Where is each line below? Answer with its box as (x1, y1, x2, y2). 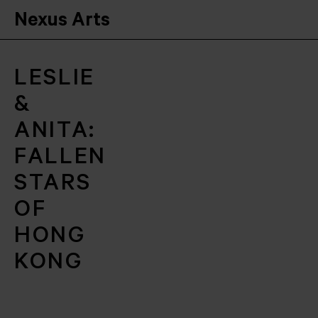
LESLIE (14, 68, 96, 94)
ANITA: (14, 121, 97, 146)
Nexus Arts (14, 12, 110, 33)
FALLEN (14, 147, 107, 172)
